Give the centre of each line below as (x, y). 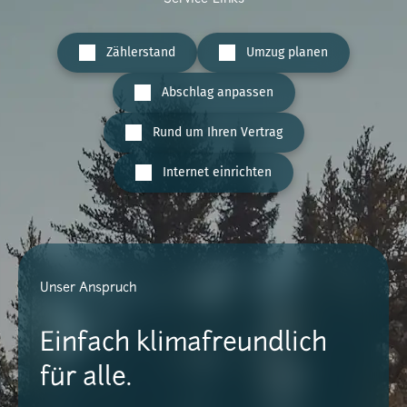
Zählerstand (141, 52)
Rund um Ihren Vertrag (217, 132)
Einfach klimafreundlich (184, 344)
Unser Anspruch (88, 288)
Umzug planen (287, 52)
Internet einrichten (217, 172)
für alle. (86, 379)
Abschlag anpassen (217, 92)
